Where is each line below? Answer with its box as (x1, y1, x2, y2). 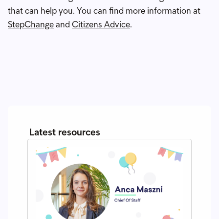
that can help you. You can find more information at (8, 5, 200, 16)
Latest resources (29, 126, 100, 138)
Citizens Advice (72, 19, 130, 30)
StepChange (8, 19, 54, 30)
